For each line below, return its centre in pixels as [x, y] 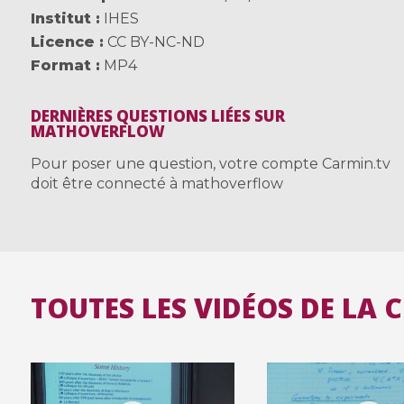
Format [60, 65]
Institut [60, 18]
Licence [62, 41]
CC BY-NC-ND [156, 41]
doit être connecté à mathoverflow [156, 183]
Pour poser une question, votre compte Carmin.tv [210, 163]
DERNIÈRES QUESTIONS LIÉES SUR [157, 115]
